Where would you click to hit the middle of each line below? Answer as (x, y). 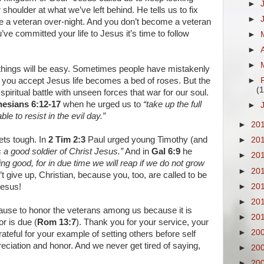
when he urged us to (102, 104)
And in (137, 151)
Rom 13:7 (57, 222)
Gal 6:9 (166, 151)
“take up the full (172, 104)
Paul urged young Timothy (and (146, 140)
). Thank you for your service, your (142, 222)
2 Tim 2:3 (67, 140)
